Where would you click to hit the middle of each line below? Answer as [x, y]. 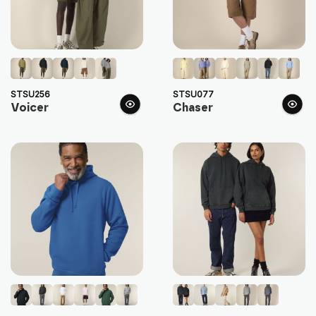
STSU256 [30, 95]
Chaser [193, 108]
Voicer [30, 108]
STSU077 [193, 95]
